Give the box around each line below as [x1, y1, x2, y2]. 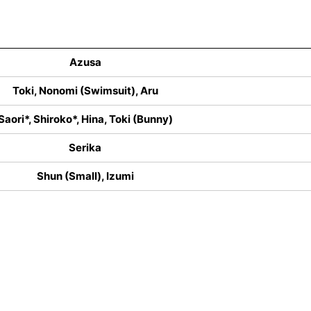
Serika [69, 141, 101, 155]
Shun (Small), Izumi [36, 169, 134, 183]
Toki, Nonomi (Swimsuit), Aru [12, 84, 158, 98]
